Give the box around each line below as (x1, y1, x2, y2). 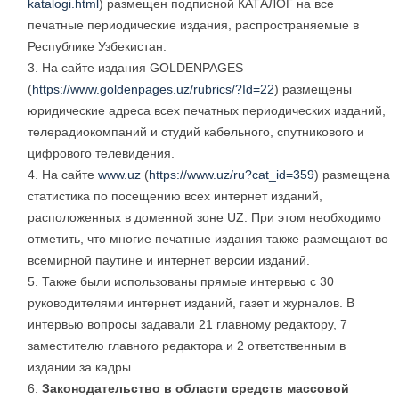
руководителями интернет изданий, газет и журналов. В (28, 296, 354, 311)
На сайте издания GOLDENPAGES (42, 61, 243, 76)
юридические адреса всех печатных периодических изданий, (28, 103, 386, 118)
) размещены (274, 82, 352, 97)
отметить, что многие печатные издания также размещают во (28, 232, 388, 247)
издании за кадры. (28, 360, 134, 375)
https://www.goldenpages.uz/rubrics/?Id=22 (32, 82, 274, 97)
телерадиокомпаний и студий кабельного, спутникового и (28, 125, 364, 140)
